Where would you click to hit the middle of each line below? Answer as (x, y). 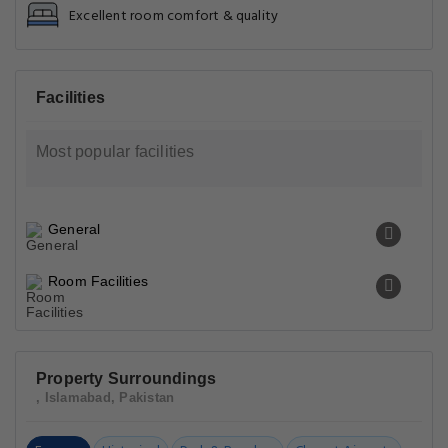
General (74, 229)
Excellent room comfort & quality (174, 16)
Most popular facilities (115, 151)
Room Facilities (98, 281)
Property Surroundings (126, 378)
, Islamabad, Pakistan (105, 397)
